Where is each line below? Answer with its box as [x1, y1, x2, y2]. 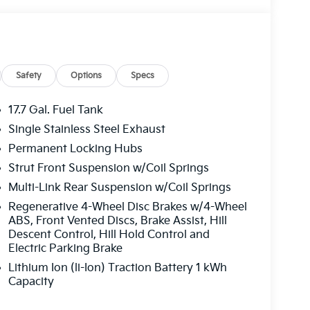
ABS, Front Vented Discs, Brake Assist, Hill [8, 214, 227, 228]
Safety [16, 70, 42, 81]
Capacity [8, 275, 54, 289]
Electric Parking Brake [8, 241, 122, 255]
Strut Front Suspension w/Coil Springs [8, 161, 209, 175]
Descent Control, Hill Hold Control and [8, 228, 210, 241]
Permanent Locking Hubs [8, 142, 143, 156]
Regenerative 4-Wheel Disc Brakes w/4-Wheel [8, 200, 247, 214]
